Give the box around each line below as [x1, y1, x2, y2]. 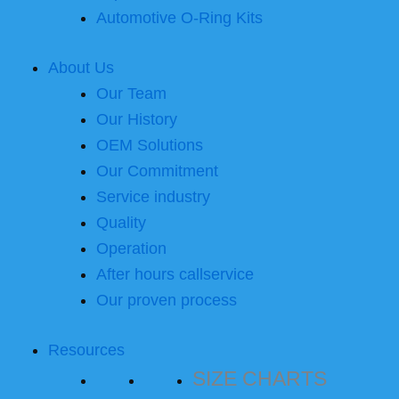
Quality [96, 214, 146, 232]
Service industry [96, 188, 210, 207]
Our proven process [96, 291, 237, 310]
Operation [96, 240, 167, 258]
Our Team [96, 85, 167, 103]
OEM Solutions [96, 136, 203, 155]
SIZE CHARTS [192, 367, 327, 391]
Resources [48, 341, 125, 360]
